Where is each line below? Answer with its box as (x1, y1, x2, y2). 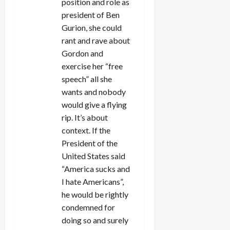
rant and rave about (62, 35, 130, 46)
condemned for (62, 202, 115, 213)
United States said (62, 151, 125, 161)
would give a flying (62, 100, 127, 110)
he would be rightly (62, 189, 128, 200)
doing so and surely (62, 215, 128, 225)
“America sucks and (62, 164, 130, 174)
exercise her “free (62, 61, 123, 71)
